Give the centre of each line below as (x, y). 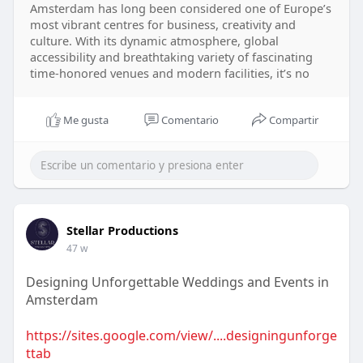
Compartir (294, 120)
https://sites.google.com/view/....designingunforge (181, 336)
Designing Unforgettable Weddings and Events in (177, 282)
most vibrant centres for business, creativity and (162, 25)
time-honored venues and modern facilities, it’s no (169, 73)
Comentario (190, 120)
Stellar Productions (122, 231)
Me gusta (86, 120)
